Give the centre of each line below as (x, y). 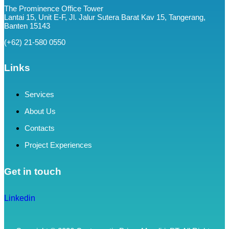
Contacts (40, 128)
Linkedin (20, 198)
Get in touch (33, 171)
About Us (40, 111)
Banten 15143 (27, 26)
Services (39, 95)
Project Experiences (58, 145)
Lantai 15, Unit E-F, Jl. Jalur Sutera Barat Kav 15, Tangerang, (105, 17)
